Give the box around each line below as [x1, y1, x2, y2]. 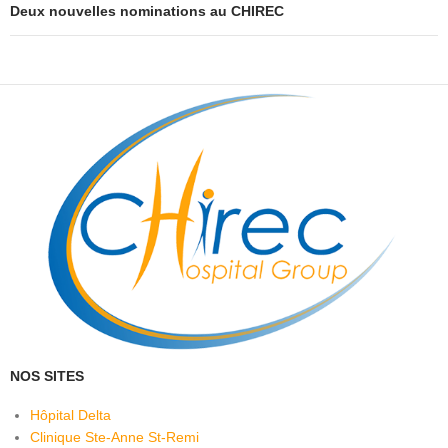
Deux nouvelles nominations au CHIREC [10, 3, 284, 19]
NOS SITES [10, 368, 84, 385]
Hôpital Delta [30, 407, 111, 424]
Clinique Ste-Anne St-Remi [30, 429, 199, 446]
